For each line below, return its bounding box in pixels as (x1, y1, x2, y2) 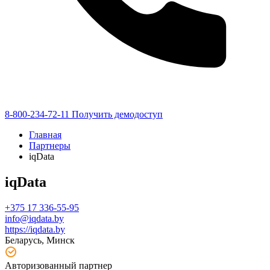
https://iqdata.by (5, 224, 65, 234)
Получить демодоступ (72, 109, 163, 119)
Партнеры (29, 140, 71, 151)
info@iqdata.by (5, 213, 64, 224)
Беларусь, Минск (5, 234, 75, 245)
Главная (29, 130, 61, 140)
